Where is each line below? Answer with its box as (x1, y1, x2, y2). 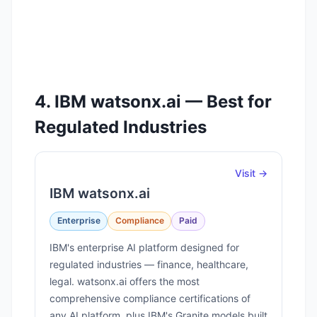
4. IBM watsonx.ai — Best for (35, 91, 272, 113)
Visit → (235, 167, 267, 180)
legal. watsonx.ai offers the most (50, 275, 200, 287)
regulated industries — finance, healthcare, (50, 258, 248, 270)
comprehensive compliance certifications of (50, 292, 250, 304)
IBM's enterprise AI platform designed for (50, 241, 239, 253)
